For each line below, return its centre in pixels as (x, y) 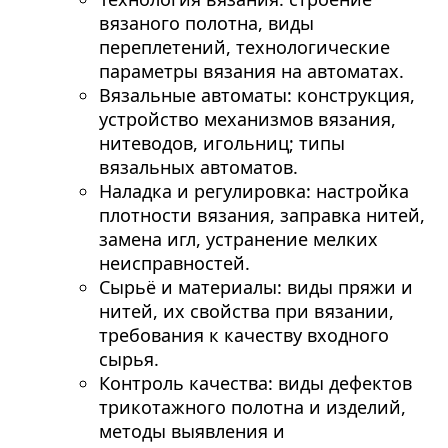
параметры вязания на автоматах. (251, 71)
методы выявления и (191, 431)
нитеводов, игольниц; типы (221, 143)
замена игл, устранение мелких (238, 239)
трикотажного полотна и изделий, (252, 407)
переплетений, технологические (244, 47)
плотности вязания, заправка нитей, (261, 215)
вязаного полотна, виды (206, 23)
